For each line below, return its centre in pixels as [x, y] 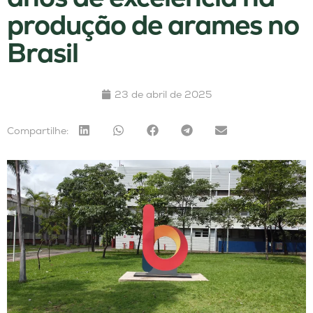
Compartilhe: [38, 130]
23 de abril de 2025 [163, 95]
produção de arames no [153, 25]
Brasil [43, 53]
